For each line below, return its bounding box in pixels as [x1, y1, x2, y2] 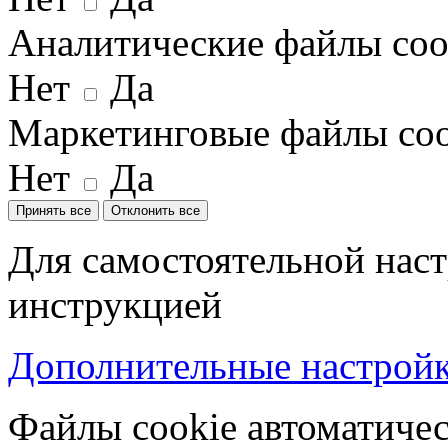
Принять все [16, 202, 91, 218]
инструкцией [8, 282, 222, 326]
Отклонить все [111, 202, 200, 218]
